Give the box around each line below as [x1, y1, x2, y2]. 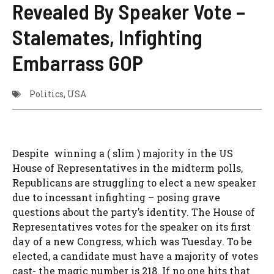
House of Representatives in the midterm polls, [12, 161, 243, 174]
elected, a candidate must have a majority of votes [12, 250, 258, 262]
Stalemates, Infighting [12, 24, 202, 50]
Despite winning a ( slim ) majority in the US [12, 147, 233, 160]
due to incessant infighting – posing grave [12, 191, 220, 204]
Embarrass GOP [12, 50, 143, 75]
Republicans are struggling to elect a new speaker [12, 176, 256, 189]
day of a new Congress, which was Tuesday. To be [12, 235, 252, 248]
